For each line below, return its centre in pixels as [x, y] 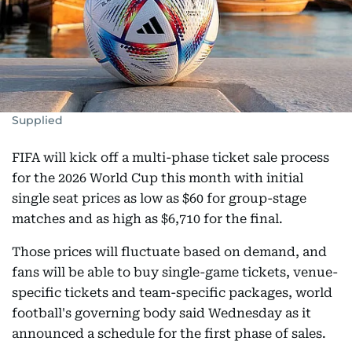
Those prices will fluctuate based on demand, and [169, 252]
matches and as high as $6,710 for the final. [147, 219]
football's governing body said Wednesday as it [161, 313]
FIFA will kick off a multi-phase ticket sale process [170, 158]
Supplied [37, 120]
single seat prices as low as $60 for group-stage [159, 198]
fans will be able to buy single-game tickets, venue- [175, 272]
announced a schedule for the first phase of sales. [169, 334]
